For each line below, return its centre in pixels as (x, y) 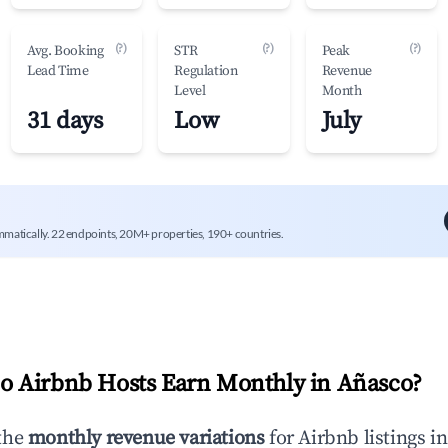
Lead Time (58, 71)
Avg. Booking (65, 51)
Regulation (206, 71)
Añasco (374, 384)
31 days (65, 121)
